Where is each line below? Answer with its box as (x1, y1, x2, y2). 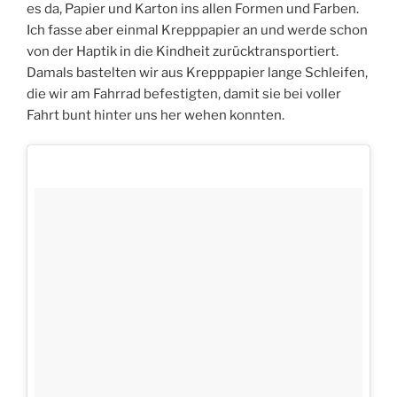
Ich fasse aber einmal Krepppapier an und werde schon (27, 21, 368, 38)
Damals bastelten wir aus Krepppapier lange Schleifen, (27, 64, 368, 81)
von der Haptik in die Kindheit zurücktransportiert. (27, 43, 339, 59)
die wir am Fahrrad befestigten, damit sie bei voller (27, 85, 341, 102)
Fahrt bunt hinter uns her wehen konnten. (27, 106, 284, 123)
